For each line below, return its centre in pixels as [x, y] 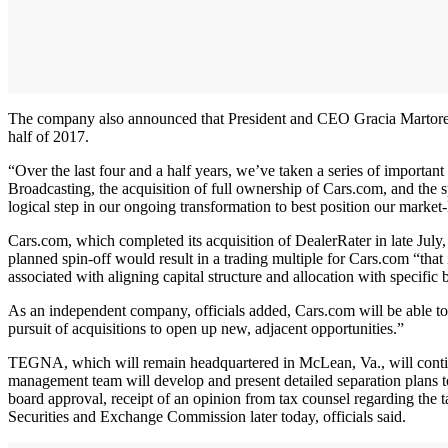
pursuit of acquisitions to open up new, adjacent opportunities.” [206, 328]
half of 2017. [48, 136]
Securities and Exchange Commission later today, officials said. [207, 416]
